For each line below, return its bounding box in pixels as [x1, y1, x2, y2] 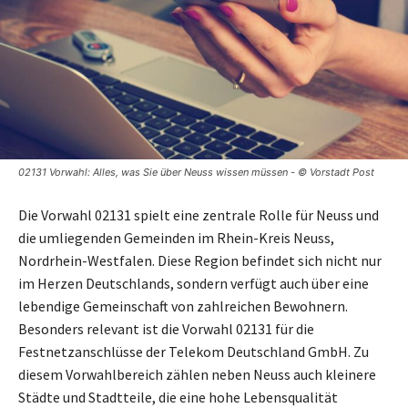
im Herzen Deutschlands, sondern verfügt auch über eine [18, 274, 369, 293]
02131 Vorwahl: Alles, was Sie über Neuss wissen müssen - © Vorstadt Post [18, 166, 374, 179]
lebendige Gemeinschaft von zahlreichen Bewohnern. [18, 297, 348, 316]
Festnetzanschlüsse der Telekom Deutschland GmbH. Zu [18, 342, 369, 362]
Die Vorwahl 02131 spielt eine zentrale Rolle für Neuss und [18, 206, 379, 225]
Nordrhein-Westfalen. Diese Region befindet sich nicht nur [18, 251, 382, 270]
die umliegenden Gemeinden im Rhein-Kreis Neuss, [18, 229, 334, 248]
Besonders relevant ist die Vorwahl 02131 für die [18, 320, 314, 339]
